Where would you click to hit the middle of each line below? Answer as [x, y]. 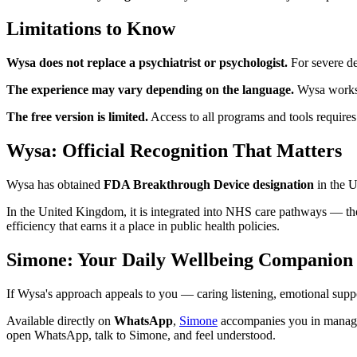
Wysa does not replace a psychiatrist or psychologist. [147, 63]
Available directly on [60, 320]
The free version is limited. [77, 117]
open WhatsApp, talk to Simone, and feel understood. [141, 335]
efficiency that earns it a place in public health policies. [143, 226]
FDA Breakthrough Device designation [209, 184]
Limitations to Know [91, 29]
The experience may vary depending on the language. [150, 90]
